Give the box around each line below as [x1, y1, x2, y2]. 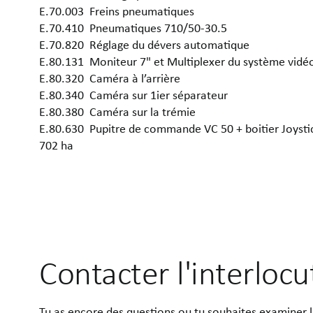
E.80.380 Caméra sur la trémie [39, 103, 196, 119]
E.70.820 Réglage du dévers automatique [39, 36, 249, 52]
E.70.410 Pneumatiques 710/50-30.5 [39, 20, 230, 36]
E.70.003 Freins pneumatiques [39, 3, 197, 19]
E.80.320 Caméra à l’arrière [39, 70, 180, 86]
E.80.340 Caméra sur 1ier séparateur [39, 87, 228, 103]
